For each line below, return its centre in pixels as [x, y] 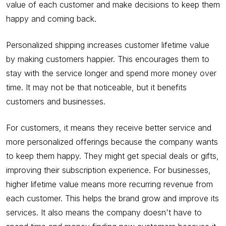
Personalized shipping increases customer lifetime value [108, 45]
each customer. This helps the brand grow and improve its [112, 198]
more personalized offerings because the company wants [112, 142]
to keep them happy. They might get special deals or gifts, [112, 156]
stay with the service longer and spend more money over [111, 73]
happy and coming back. [51, 18]
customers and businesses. [56, 101]
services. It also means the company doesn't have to [104, 212]
